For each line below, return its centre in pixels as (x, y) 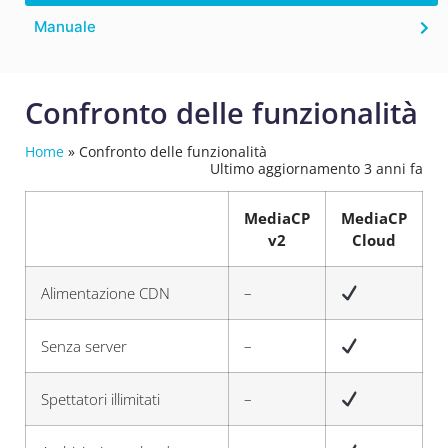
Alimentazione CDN (105, 293)
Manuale (65, 26)
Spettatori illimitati (100, 399)
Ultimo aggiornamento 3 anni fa (316, 168)
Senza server (84, 346)
